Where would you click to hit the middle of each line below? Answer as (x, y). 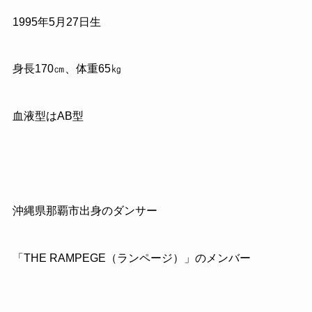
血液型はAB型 (48, 116)
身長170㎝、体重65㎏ (67, 69)
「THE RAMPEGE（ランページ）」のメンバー (131, 258)
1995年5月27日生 (56, 22)
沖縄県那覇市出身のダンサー (85, 210)
